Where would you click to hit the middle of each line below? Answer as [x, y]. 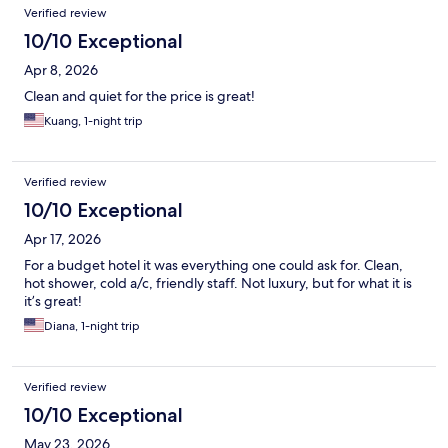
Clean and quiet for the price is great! [139, 96]
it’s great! [53, 301]
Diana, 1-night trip [92, 326]
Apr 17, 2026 [62, 239]
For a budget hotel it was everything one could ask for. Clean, [213, 265]
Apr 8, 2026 [61, 70]
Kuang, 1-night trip [93, 121]
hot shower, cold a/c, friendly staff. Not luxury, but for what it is [218, 283]
